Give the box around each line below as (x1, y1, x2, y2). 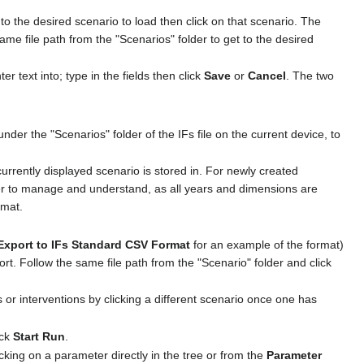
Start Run (13, 329, 66, 343)
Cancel (247, 69, 286, 82)
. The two (285, 69, 334, 82)
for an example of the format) (189, 237, 344, 251)
